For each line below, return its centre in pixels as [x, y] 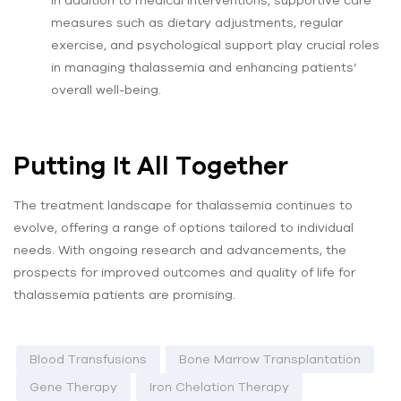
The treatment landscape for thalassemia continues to [183, 205]
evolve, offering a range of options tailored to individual [183, 228]
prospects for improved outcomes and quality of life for [184, 273]
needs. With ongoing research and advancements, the [180, 250]
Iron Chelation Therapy [219, 387]
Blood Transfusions [88, 359]
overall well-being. [106, 89]
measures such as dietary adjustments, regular [197, 22]
